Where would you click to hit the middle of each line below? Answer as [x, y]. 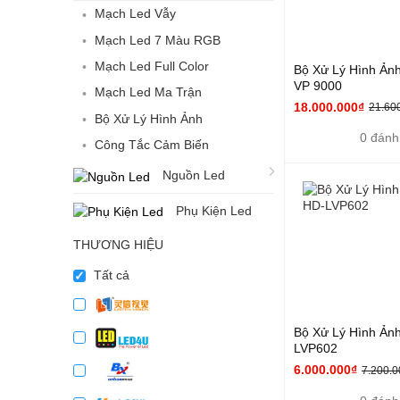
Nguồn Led [194, 175]
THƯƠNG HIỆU [118, 244]
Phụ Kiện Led [214, 210]
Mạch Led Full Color [152, 67]
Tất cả [110, 275]
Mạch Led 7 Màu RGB [158, 40]
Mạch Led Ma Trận [148, 92]
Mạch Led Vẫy [135, 14]
